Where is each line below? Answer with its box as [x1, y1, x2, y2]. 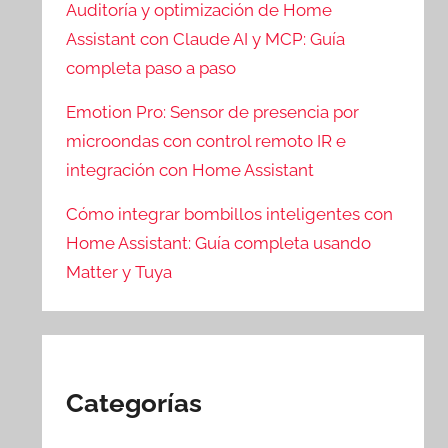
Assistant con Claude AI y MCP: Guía [66, 29, 346, 50]
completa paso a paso [66, 58, 237, 79]
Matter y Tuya [66, 261, 173, 282]
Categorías [66, 387, 203, 418]
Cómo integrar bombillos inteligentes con [66, 203, 394, 224]
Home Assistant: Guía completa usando [66, 232, 372, 253]
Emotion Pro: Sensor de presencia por [66, 102, 360, 123]
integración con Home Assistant [66, 160, 315, 181]
